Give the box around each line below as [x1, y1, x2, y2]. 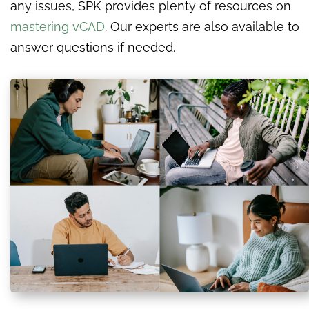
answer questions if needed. [10, 40, 175, 55]
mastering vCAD [10, 19, 105, 34]
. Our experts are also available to [105, 19, 299, 34]
